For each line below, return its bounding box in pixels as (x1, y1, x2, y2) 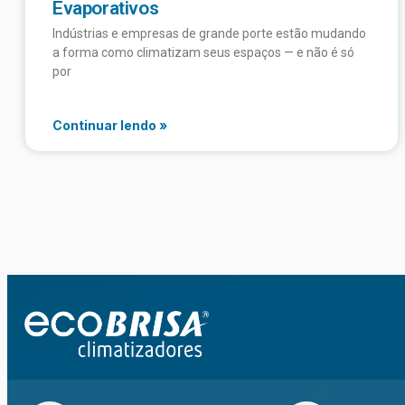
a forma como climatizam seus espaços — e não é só (52, 44, 354, 60)
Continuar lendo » (52, 117, 167, 133)
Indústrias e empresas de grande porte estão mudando (52, 25, 366, 41)
